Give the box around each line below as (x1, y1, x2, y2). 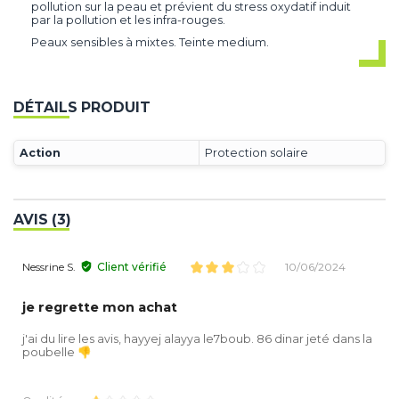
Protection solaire (205, 145, 308, 159)
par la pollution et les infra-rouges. (31, 12, 225, 27)
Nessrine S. (22, 260, 76, 274)
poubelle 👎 (22, 346, 92, 360)
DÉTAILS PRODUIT (13, 99, 151, 117)
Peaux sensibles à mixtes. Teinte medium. (31, 35, 269, 49)
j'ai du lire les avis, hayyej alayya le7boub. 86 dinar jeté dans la (22, 332, 372, 346)
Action (20, 145, 61, 159)
